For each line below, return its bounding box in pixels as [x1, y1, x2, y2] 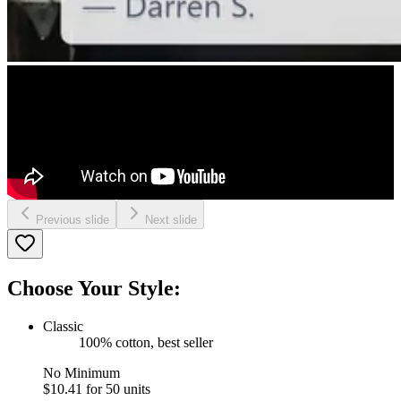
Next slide [145, 212, 197, 226]
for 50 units [86, 380, 150, 397]
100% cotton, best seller [79, 334, 213, 350]
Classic [43, 318, 83, 334]
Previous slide [36, 212, 109, 226]
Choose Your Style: [7, 276, 181, 300]
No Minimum [43, 364, 120, 380]
